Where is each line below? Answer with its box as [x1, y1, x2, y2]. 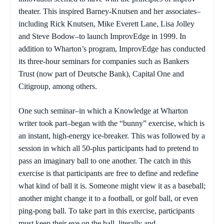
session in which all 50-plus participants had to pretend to [18, 144, 198, 153]
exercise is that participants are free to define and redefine [18, 169, 198, 178]
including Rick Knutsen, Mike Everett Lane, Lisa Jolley [18, 19, 194, 28]
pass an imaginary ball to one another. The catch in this [18, 156, 191, 165]
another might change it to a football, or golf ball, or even [18, 194, 198, 203]
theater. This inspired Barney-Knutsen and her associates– [18, 7, 200, 16]
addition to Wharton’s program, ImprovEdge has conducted [18, 44, 205, 53]
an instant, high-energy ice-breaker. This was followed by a [18, 131, 205, 140]
